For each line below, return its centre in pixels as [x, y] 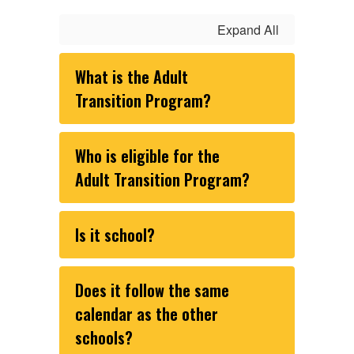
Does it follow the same [152, 290]
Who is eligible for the [147, 156]
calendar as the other [147, 314]
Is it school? [115, 235]
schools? [104, 337]
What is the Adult [132, 77]
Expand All [248, 30]
